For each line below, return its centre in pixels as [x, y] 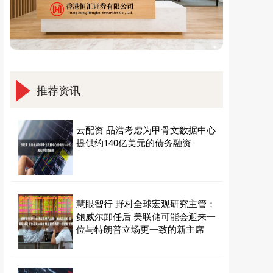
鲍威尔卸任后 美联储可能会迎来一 [146, 216]
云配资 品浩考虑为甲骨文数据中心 [146, 130]
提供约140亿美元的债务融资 [134, 143]
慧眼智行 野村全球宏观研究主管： [146, 204]
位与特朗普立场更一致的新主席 [140, 229]
